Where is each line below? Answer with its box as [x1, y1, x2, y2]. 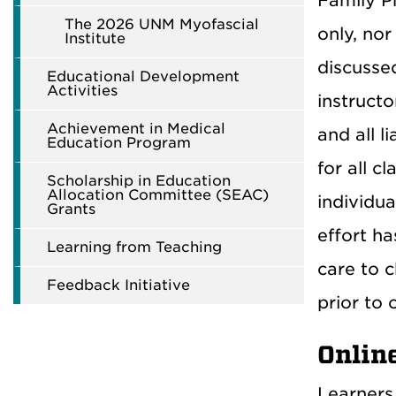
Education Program [47, 134, 191, 151]
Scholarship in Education [47, 172, 231, 189]
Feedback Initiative [47, 277, 190, 293]
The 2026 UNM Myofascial [65, 16, 259, 33]
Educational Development [47, 68, 240, 85]
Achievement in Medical [47, 120, 225, 137]
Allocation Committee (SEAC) [47, 187, 269, 203]
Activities [47, 82, 118, 99]
